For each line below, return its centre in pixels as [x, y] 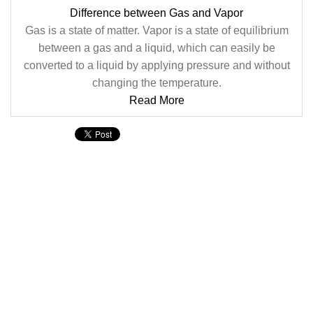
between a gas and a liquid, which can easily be [156, 48]
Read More [156, 100]
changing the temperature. [156, 83]
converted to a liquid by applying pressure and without [156, 65]
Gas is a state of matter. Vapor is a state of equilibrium [156, 30]
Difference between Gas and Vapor [156, 13]
